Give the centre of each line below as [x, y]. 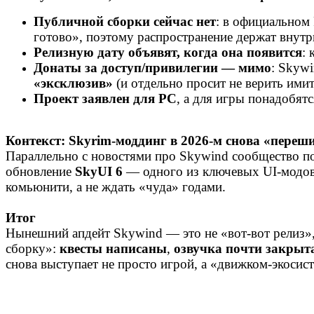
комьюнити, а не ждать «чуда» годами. [116, 187]
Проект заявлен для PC [105, 99]
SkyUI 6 [99, 172]
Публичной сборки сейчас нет [125, 22]
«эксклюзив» [73, 83]
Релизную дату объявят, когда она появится [168, 53]
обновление [40, 172]
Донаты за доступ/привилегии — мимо [152, 68]
